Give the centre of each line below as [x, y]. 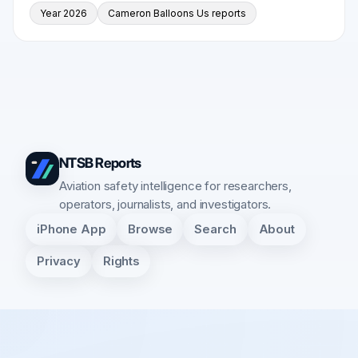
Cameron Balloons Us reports [177, 14]
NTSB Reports [100, 163]
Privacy [59, 261]
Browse [150, 229]
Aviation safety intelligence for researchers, [175, 186]
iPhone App [72, 229]
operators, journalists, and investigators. [165, 205]
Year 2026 [64, 14]
